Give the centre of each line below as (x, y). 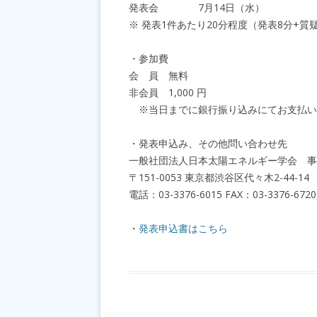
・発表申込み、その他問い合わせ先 (208, 143)
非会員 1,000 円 (168, 92)
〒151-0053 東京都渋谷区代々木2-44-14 (219, 177)
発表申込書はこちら (183, 228)
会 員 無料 (158, 75)
